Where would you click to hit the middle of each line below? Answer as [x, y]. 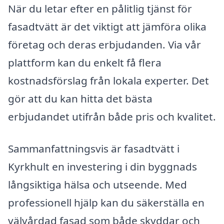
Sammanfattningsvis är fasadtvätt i [94, 148]
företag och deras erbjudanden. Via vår [104, 44]
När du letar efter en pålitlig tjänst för [100, 8]
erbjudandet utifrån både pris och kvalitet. [112, 116]
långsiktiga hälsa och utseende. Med [97, 184]
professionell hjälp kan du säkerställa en [106, 202]
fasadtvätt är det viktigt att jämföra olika [107, 26]
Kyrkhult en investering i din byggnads [102, 166]
